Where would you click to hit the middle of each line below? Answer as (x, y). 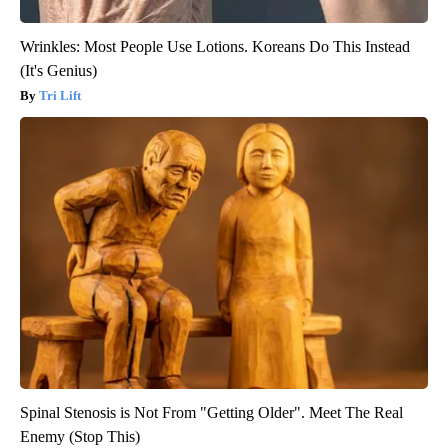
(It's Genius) (58, 70)
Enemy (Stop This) (80, 436)
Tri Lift (60, 95)
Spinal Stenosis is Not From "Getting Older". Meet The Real (211, 412)
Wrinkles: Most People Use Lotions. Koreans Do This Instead (215, 46)
